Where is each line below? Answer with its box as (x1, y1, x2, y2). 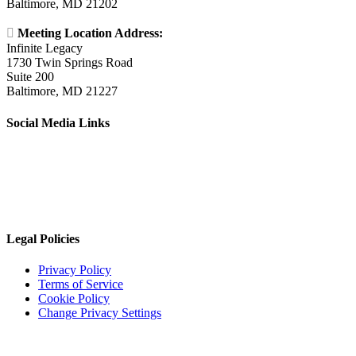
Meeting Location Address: (17, 26, 163, 41)
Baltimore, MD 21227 (6, 84, 118, 99)
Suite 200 (6, 70, 54, 84)
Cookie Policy (38, 291, 110, 305)
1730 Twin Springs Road (6, 56, 133, 70)
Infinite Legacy (6, 41, 83, 56)
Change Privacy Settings (38, 305, 161, 319)
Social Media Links (6, 115, 110, 130)
